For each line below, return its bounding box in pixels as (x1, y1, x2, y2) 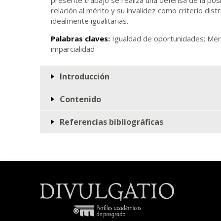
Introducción (60, 71, 110, 82)
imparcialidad (51, 43, 95, 54)
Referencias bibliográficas (60, 116, 163, 127)
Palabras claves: (51, 33, 112, 43)
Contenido (60, 93, 101, 105)
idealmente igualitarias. (51, 15, 128, 26)
